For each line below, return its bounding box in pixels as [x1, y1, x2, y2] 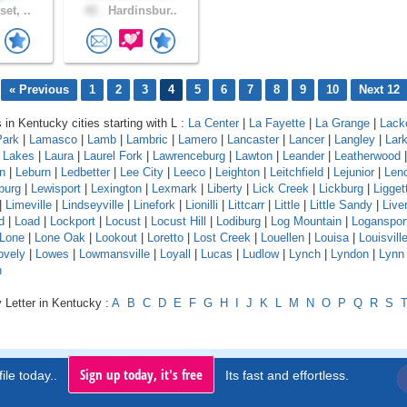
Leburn [15, 164, 51, 179]
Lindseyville [62, 197, 124, 212]
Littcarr [228, 197, 264, 212]
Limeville [5, 197, 52, 212]
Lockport [50, 213, 95, 228]
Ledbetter [61, 164, 110, 179]
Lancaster [227, 132, 279, 146]
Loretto [147, 230, 184, 244]
